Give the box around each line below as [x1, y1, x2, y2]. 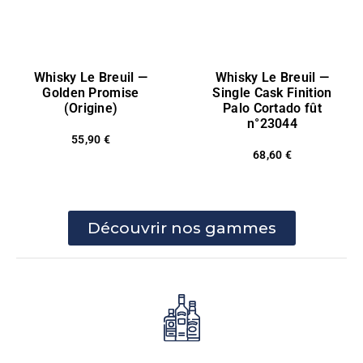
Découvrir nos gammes [87, 218, 276, 237]
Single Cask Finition [212, 85, 332, 101]
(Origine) [63, 100, 118, 117]
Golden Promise [42, 85, 139, 101]
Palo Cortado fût [222, 100, 322, 117]
